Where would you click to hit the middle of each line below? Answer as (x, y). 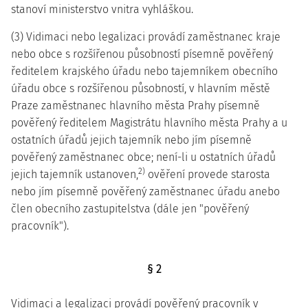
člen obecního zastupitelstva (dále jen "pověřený (130, 209)
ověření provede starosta (208, 174)
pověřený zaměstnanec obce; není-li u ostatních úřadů (143, 157)
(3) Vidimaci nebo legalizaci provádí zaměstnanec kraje (146, 37)
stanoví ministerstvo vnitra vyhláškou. (102, 9)
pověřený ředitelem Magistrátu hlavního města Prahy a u (149, 123)
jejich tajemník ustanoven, (75, 174)
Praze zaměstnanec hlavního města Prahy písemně (135, 106)
